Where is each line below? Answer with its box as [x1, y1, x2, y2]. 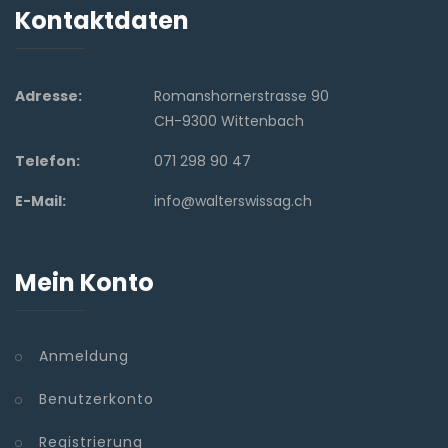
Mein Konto [15, 266, 154, 300]
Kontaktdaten [15, 4, 189, 38]
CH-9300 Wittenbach [154, 111, 305, 132]
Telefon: [15, 151, 80, 172]
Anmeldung [39, 346, 129, 367]
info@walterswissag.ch [154, 191, 313, 212]
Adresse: [15, 86, 82, 107]
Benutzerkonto [39, 389, 154, 410]
